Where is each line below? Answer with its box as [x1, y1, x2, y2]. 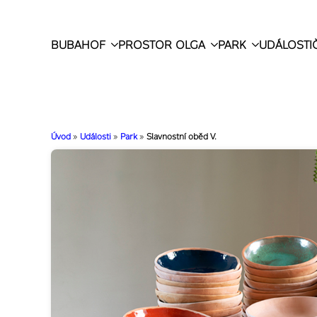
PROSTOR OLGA [118, 38, 205, 51]
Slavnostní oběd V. [146, 132, 217, 142]
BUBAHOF [51, 38, 105, 51]
